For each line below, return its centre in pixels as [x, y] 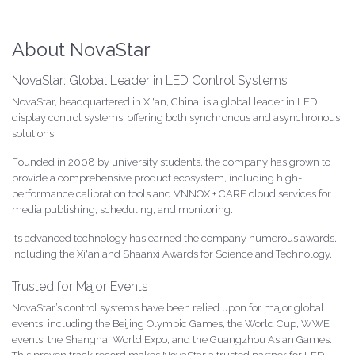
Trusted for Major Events [80, 286]
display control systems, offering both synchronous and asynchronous [176, 117]
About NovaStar [81, 49]
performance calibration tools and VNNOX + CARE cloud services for [172, 193]
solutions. [34, 133]
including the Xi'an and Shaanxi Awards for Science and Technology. [172, 254]
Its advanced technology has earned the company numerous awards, [174, 238]
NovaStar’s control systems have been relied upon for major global [168, 307]
